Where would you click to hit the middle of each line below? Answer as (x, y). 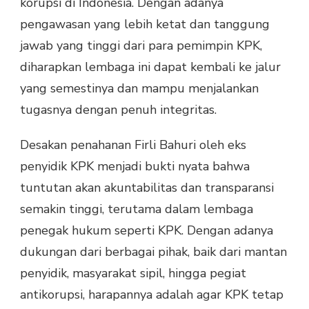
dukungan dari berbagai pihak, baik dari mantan (153, 252)
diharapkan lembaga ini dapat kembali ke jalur (150, 67)
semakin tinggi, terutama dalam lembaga (137, 209)
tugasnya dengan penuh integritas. (118, 110)
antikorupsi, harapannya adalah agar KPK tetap (152, 295)
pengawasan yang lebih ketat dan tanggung (145, 24)
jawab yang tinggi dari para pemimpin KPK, (141, 46)
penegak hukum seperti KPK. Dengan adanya (147, 231)
